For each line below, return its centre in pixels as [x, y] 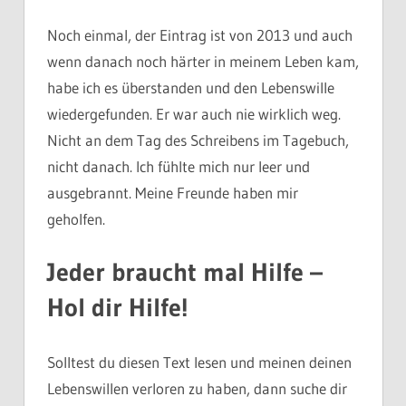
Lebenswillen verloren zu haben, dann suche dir [197, 388]
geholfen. [76, 218]
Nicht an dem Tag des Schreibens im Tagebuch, [198, 140]
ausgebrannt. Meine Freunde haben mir [173, 192]
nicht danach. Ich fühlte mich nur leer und [179, 166]
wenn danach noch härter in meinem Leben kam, [203, 61]
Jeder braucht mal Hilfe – [185, 272]
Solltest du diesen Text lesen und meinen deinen [199, 362]
